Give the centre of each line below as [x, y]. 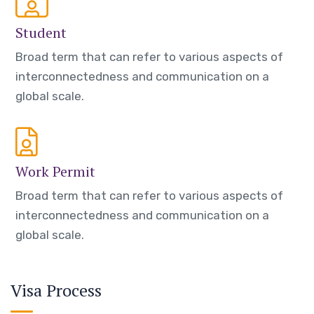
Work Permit [55, 172]
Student [41, 33]
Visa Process [56, 291]
